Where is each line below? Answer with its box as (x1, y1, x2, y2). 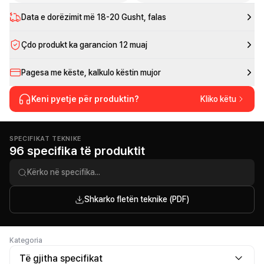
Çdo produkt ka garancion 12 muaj (21, 40, 147, 49)
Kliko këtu (200, 94, 236, 104)
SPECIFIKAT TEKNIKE (9, 135, 81, 143)
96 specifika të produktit (9, 144, 145, 158)
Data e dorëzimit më (21, 12, 95, 22)
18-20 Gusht (97, 12, 144, 22)
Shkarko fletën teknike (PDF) (84, 194, 189, 204)
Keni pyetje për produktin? (31, 94, 139, 104)
